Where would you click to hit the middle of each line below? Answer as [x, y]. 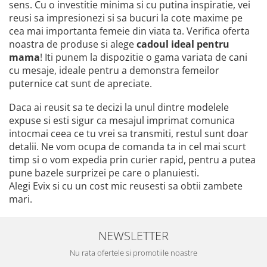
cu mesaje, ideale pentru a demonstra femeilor [114, 70]
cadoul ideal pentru [183, 44]
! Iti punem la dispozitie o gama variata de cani [144, 57]
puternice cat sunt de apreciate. [80, 83]
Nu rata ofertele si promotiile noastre [133, 252]
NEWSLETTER [133, 235]
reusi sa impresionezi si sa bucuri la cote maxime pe [126, 18]
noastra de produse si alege [73, 44]
